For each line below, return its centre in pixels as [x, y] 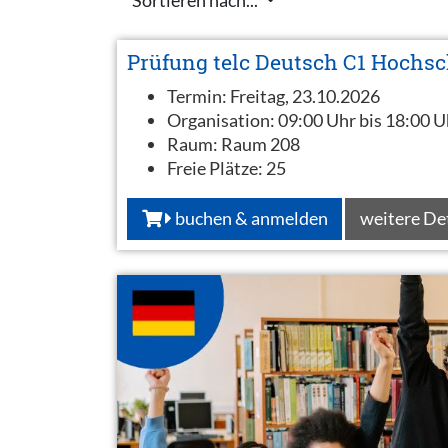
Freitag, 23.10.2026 [305, 95]
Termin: [198, 95]
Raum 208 [260, 143]
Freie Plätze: [216, 167]
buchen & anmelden [249, 218]
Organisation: [222, 119]
